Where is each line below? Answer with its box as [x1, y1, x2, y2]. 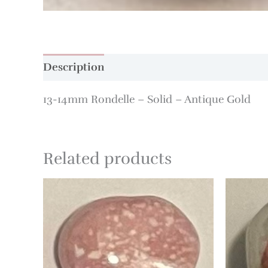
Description [43, 60, 104, 74]
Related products [43, 148, 172, 169]
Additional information [115, 60, 233, 74]
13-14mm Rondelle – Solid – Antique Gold [43, 93, 251, 106]
